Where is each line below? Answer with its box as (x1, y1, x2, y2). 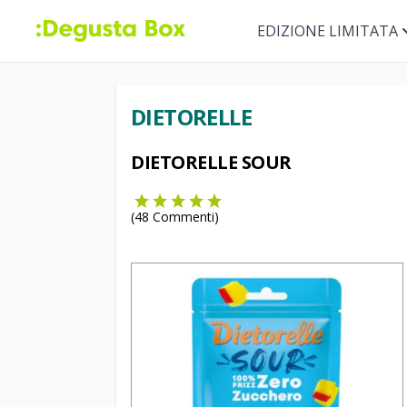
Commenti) (149, 208, 219, 225)
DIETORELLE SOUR (131, 150, 292, 174)
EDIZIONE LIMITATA (256, 21, 398, 41)
